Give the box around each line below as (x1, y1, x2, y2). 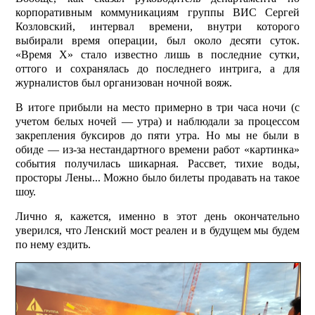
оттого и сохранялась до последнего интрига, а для (15, 62, 300, 75)
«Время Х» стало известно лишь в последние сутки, (15, 48, 300, 60)
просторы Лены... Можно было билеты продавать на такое (15, 171, 300, 184)
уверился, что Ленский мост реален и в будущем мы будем (15, 224, 300, 236)
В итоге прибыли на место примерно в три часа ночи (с (15, 101, 300, 113)
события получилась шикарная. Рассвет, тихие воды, (15, 157, 300, 169)
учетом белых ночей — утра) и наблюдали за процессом (15, 115, 300, 127)
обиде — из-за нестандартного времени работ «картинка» (15, 143, 300, 155)
